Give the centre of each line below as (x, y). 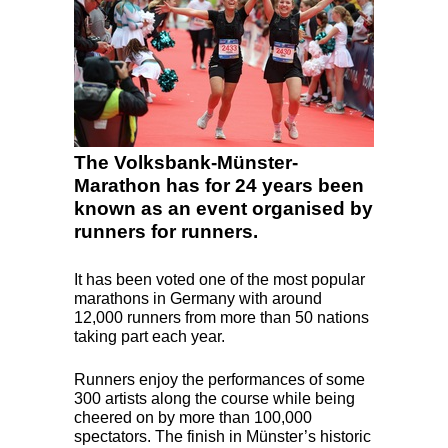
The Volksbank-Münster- (186, 162)
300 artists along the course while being (214, 398)
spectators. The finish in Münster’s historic (222, 436)
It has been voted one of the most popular (219, 279)
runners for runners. (166, 231)
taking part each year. (149, 336)
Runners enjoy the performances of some (219, 379)
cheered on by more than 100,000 (193, 417)
